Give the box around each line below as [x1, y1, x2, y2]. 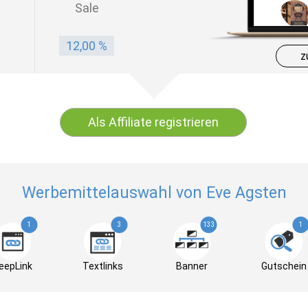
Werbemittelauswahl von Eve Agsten [21, 184, 287, 202]
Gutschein [261, 261, 307, 272]
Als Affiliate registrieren [88, 115, 219, 129]
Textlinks [82, 261, 123, 272]
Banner [176, 261, 208, 272]
